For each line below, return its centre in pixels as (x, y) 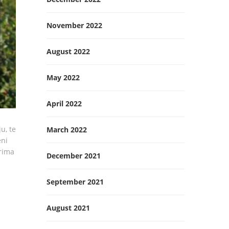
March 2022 (67, 130)
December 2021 (74, 156)
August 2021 (68, 208)
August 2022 (68, 51)
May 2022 (63, 77)
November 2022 (74, 25)
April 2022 (64, 104)
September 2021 (75, 182)
